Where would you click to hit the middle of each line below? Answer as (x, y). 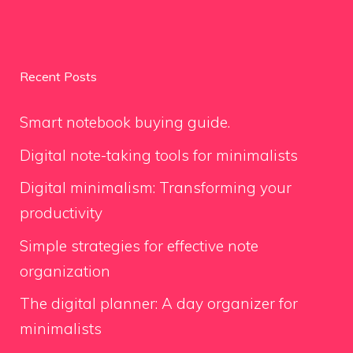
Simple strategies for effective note (139, 245)
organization (65, 271)
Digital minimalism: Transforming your (156, 188)
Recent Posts (58, 76)
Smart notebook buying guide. (125, 122)
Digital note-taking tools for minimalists (159, 155)
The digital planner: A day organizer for (159, 303)
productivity (61, 213)
